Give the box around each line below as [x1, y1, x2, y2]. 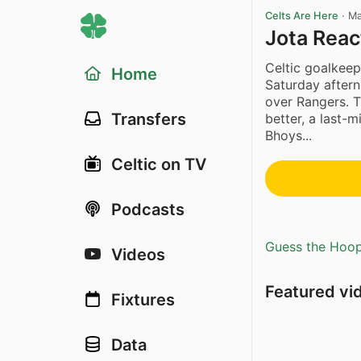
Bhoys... [265, 127, 312, 143]
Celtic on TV [111, 155, 206, 174]
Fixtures [111, 290, 175, 309]
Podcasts [111, 200, 185, 219]
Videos [111, 245, 165, 264]
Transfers [111, 110, 186, 129]
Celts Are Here [265, 10, 338, 22]
